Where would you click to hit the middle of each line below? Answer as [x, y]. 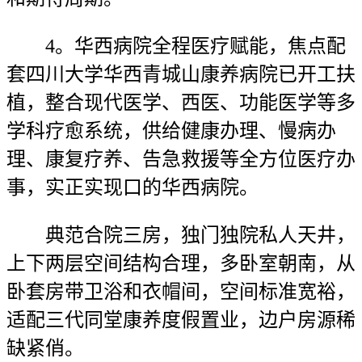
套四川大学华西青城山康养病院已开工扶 [181, 74]
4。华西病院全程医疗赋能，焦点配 [176, 46]
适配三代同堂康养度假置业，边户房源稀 [181, 320]
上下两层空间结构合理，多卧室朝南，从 [181, 263]
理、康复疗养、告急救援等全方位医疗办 [181, 159]
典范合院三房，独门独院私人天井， [181, 235]
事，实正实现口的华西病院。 [133, 187]
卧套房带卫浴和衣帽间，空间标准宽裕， [181, 292]
